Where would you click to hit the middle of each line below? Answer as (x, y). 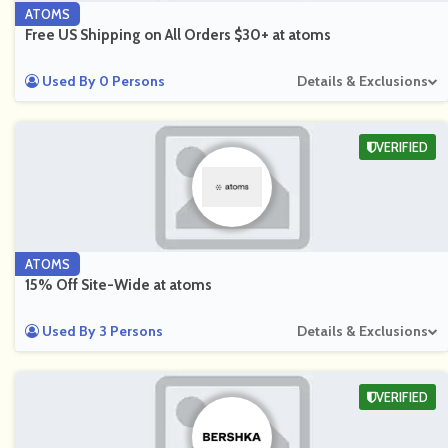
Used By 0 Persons (102, 81)
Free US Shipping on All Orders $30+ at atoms (178, 35)
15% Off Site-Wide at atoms (118, 285)
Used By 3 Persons (101, 331)
